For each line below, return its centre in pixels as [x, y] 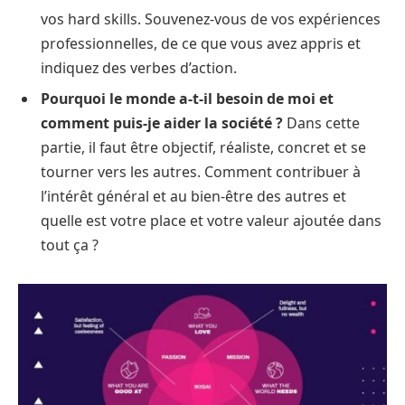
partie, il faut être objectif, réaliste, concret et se [203, 147]
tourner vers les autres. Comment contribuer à [201, 171]
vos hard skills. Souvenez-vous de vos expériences [211, 19]
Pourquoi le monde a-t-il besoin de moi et [187, 98]
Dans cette [321, 122]
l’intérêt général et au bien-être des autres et [193, 196]
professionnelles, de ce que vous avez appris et [201, 43]
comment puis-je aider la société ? [162, 122]
